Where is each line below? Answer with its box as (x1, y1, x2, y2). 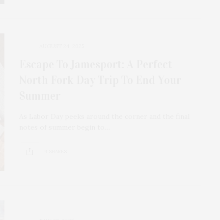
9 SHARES (44, 148, 67, 155)
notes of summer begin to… (19, 123, 110, 132)
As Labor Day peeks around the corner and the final (19, 112, 190, 121)
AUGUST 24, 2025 (39, 43, 84, 50)
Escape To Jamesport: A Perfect (19, 57, 172, 72)
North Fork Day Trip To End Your (19, 73, 181, 87)
